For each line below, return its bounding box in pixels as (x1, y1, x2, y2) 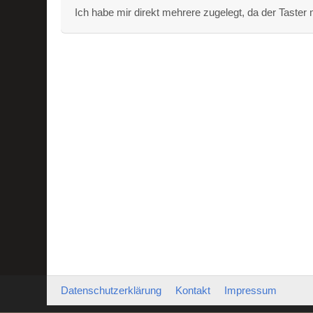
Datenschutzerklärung (61, 284, 162, 296)
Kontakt (175, 284, 211, 296)
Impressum (224, 284, 277, 296)
